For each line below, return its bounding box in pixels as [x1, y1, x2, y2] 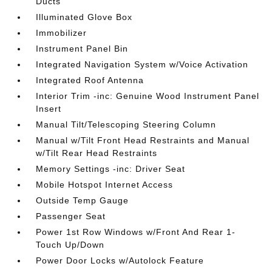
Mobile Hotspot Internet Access [36, 180, 174, 189]
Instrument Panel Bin [36, 44, 129, 53]
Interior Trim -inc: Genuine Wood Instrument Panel [36, 91, 260, 101]
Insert [36, 104, 62, 114]
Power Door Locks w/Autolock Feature [36, 256, 205, 265]
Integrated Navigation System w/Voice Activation [36, 59, 249, 69]
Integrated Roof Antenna [36, 75, 144, 85]
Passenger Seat [36, 211, 106, 221]
